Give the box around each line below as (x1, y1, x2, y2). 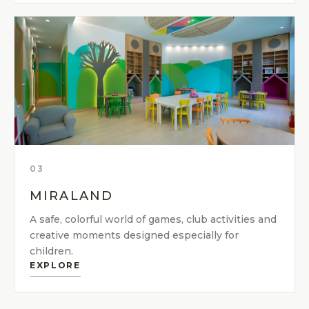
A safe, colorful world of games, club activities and (30, 212, 277, 226)
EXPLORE (30, 259, 81, 270)
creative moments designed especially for (30, 228, 239, 241)
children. (30, 244, 73, 257)
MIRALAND (30, 188, 114, 203)
